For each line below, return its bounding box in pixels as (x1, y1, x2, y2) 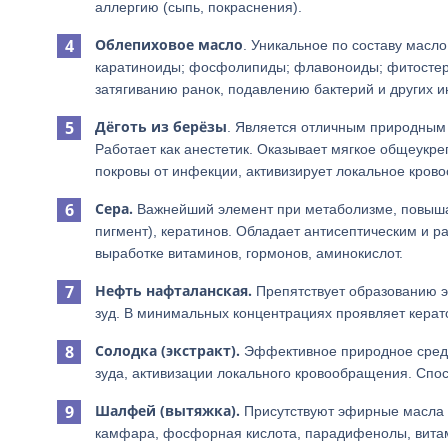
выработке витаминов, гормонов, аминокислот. (95, 245, 403, 261)
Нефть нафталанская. (95, 281, 252, 300)
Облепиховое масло (95, 35, 243, 54)
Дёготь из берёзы (95, 117, 227, 136)
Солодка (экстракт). (95, 341, 240, 360)
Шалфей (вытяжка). (95, 401, 240, 420)
